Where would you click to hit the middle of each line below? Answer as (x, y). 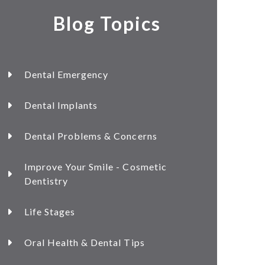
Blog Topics (107, 24)
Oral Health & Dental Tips (84, 243)
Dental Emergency (66, 75)
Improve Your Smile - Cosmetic (95, 167)
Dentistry (46, 181)
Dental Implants (61, 105)
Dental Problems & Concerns (91, 136)
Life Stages (50, 212)
